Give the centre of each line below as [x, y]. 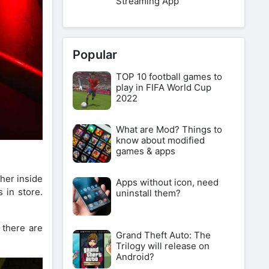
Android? [135, 257]
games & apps [146, 151]
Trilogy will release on [163, 246]
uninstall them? [148, 193]
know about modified [160, 140]
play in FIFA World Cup [164, 87]
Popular [95, 55]
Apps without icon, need [167, 182]
